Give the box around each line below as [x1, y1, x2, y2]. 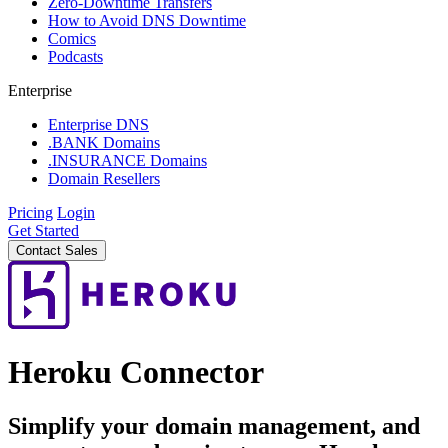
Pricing [8, 204, 53, 221]
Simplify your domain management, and [8, 412, 420, 439]
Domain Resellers [48, 170, 160, 187]
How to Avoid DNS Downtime [48, 12, 246, 29]
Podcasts [48, 48, 103, 65]
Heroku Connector [8, 354, 264, 391]
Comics [48, 30, 96, 47]
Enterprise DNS [48, 116, 149, 133]
